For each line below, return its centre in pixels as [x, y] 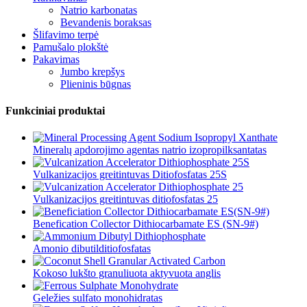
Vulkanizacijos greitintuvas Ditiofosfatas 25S [130, 175]
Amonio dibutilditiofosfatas [92, 249]
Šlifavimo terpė [66, 34]
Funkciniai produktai [55, 110]
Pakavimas [56, 59]
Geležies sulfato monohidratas [98, 298]
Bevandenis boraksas [106, 22]
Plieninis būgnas [96, 84]
